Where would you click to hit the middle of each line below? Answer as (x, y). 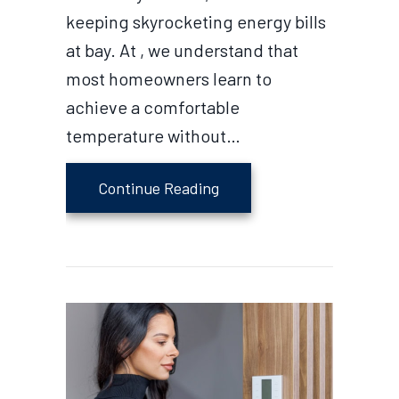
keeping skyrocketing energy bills (196, 22)
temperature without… (153, 136)
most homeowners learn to (169, 79)
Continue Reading (159, 188)
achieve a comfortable (153, 107)
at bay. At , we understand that (182, 50)
